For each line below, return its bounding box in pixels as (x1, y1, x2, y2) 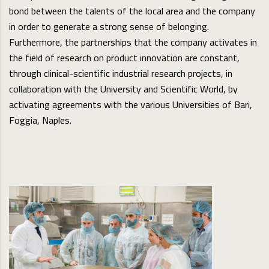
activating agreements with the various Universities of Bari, (9, 95, 252, 114)
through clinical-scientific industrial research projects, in (9, 64, 232, 83)
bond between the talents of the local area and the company (9, 2, 255, 20)
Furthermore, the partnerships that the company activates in (9, 33, 257, 52)
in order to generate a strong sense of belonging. (9, 17, 209, 36)
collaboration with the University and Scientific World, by (9, 80, 238, 98)
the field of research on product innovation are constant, (9, 49, 240, 67)
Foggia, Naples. (9, 111, 71, 130)
